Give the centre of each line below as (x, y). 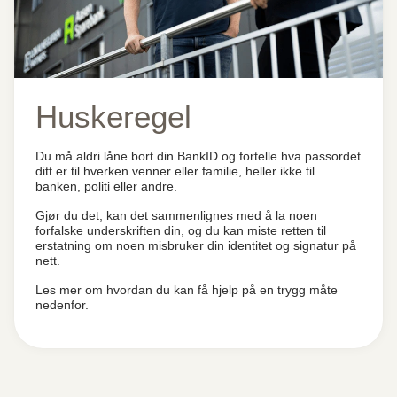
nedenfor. (62, 305)
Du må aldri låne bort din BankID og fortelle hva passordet (198, 156)
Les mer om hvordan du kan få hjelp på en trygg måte (187, 290)
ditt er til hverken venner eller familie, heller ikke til (175, 171)
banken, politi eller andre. (110, 186)
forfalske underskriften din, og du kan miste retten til (181, 230)
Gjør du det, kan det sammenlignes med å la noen (176, 215)
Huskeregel (113, 117)
